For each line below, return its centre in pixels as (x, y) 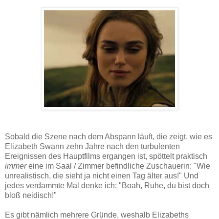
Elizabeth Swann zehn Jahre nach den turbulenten (92, 147)
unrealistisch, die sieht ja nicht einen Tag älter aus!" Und (102, 176)
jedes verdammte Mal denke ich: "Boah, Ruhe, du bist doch (107, 186)
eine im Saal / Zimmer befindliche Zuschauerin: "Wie (118, 166)
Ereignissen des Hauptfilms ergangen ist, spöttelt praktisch (106, 156)
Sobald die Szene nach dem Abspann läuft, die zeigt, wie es (109, 137)
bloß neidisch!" (31, 196)
